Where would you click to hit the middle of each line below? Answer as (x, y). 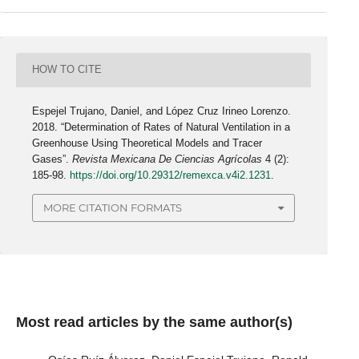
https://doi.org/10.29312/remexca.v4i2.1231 (171, 175)
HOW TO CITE (67, 70)
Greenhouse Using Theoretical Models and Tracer (147, 143)
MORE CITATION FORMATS (113, 208)
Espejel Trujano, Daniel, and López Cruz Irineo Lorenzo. (162, 111)
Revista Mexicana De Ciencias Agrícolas (167, 159)
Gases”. (52, 159)
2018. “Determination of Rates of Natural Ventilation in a (161, 127)
